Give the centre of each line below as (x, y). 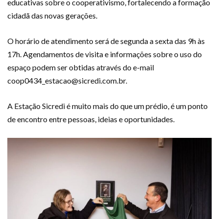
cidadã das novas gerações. (52, 16)
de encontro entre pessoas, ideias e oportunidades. (91, 119)
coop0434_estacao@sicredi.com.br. (67, 81)
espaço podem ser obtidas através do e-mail (81, 67)
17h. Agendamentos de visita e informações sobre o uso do (105, 54)
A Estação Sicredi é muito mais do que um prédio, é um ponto (108, 106)
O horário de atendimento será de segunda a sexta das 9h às (106, 41)
